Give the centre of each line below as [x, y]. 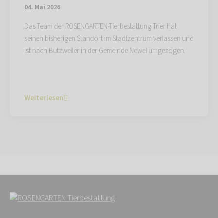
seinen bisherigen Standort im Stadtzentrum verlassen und [109, 39]
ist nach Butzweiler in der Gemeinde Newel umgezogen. [105, 51]
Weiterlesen [44, 98]
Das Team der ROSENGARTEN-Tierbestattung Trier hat [100, 27]
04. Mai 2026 [42, 8]
